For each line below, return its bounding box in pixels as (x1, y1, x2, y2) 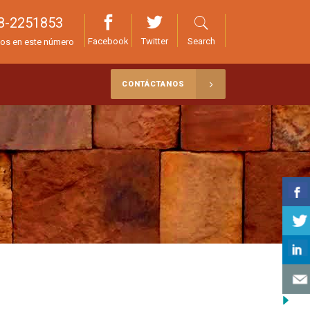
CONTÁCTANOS (122, 80, 185, 89)
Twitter (141, 35, 168, 46)
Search (188, 35, 215, 46)
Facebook (88, 35, 129, 46)
